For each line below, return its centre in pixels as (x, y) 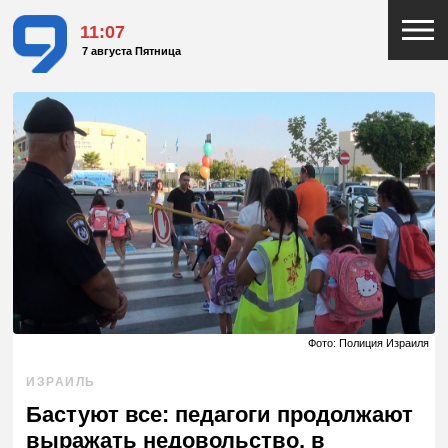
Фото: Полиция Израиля (368, 343)
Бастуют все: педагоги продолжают (220, 415)
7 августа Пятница (132, 51)
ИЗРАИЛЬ (61, 382)
